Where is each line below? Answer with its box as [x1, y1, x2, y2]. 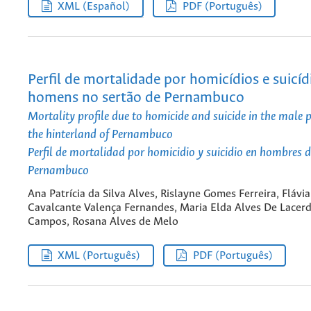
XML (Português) [58, 249, 141, 262]
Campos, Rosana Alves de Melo [28, 216, 178, 228]
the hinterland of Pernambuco [28, 127, 173, 142]
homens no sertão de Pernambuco [28, 90, 244, 106]
